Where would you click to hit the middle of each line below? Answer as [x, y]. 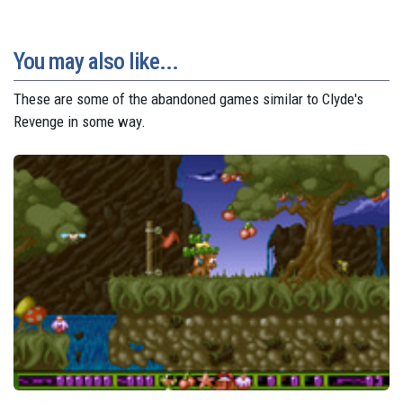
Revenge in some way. [80, 122]
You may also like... [96, 62]
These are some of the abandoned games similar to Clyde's [188, 99]
